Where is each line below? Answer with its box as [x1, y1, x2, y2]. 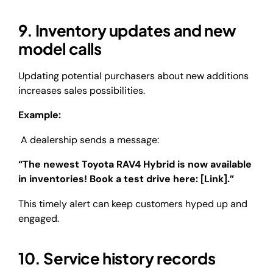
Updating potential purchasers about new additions [18, 69, 249, 82]
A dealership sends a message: [18, 133, 159, 146]
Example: [18, 108, 61, 122]
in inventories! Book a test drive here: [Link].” [18, 172, 234, 186]
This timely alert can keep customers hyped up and [18, 197, 247, 210]
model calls [18, 38, 102, 59]
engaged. [18, 211, 59, 225]
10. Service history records [18, 247, 216, 268]
